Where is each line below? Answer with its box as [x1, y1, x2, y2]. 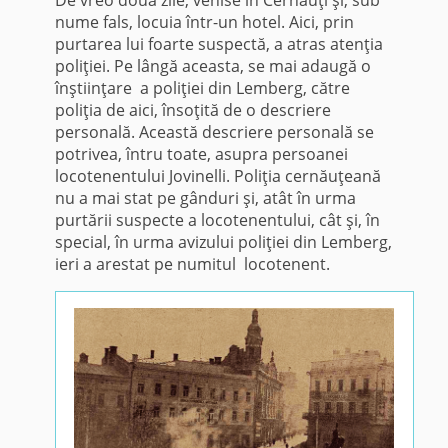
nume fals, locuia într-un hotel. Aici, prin [54, 10, 354, 33]
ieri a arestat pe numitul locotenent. [54, 252, 330, 275]
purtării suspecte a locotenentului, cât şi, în [54, 208, 380, 231]
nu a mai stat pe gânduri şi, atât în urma [54, 186, 356, 209]
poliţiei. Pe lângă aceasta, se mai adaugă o [54, 54, 375, 77]
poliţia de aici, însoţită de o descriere [54, 98, 331, 121]
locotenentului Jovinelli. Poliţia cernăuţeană [54, 164, 381, 187]
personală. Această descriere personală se [54, 120, 374, 143]
